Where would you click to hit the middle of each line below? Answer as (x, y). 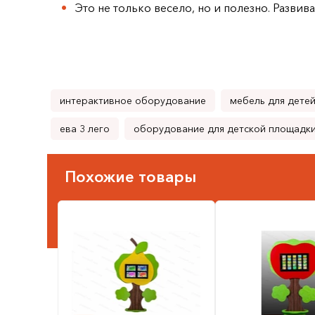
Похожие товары (130, 177)
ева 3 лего (85, 129)
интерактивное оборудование (133, 101)
